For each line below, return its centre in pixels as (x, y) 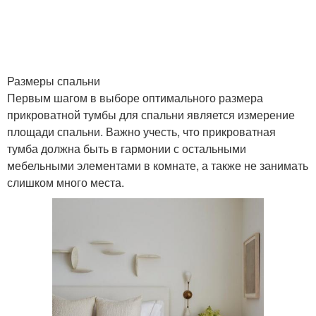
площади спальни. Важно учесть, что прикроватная (141, 132)
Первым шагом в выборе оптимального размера (135, 98)
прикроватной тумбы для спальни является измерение (151, 115)
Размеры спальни (54, 81)
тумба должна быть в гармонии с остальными (127, 148)
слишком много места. (66, 182)
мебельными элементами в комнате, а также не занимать (158, 165)
